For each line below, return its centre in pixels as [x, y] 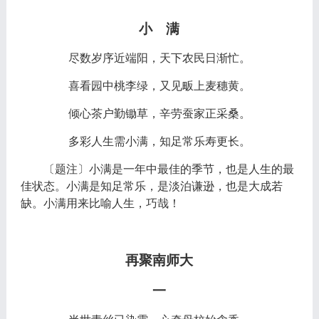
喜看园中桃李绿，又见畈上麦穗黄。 [159, 85]
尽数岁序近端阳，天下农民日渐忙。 [159, 58]
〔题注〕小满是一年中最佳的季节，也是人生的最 [168, 169]
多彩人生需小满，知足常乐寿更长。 [159, 141]
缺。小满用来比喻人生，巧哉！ [100, 203]
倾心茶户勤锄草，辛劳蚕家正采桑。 [159, 113]
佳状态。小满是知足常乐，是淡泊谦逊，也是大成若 [151, 186]
